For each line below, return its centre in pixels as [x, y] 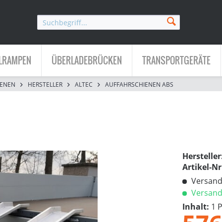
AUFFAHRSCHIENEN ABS [139, 84]
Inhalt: [197, 207]
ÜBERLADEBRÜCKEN [87, 60]
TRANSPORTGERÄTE [176, 60]
